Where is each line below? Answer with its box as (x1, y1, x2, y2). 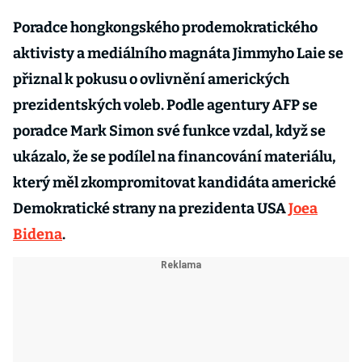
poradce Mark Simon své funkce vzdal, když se (13, 122, 326, 140)
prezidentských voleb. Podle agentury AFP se (13, 96, 318, 114)
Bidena (13, 225, 62, 243)
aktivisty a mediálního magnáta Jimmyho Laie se (13, 44, 343, 62)
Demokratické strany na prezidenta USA (13, 200, 288, 217)
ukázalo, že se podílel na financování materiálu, (13, 148, 336, 166)
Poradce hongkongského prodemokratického (13, 19, 318, 36)
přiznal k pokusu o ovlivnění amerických (13, 70, 289, 88)
